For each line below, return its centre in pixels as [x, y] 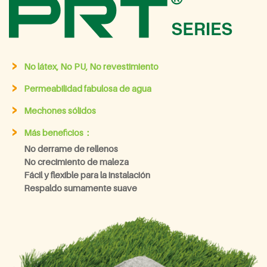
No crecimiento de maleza [76, 162]
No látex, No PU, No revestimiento [91, 66]
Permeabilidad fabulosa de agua [88, 89]
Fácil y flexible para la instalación [87, 175]
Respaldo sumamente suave [80, 188]
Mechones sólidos [60, 111]
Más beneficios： [58, 133]
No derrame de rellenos [71, 149]
